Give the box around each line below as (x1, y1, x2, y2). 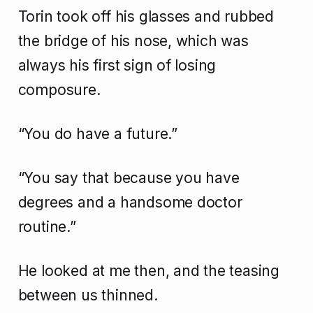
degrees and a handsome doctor (17, 194, 242, 212)
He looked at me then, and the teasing (17, 262, 279, 280)
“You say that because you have (17, 169, 240, 187)
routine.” (17, 218, 76, 236)
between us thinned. (17, 286, 158, 305)
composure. (17, 81, 101, 99)
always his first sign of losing (17, 57, 217, 75)
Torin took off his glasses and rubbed (17, 8, 274, 26)
